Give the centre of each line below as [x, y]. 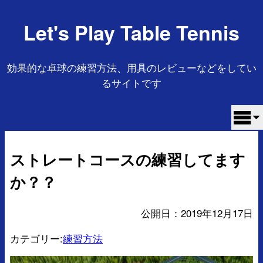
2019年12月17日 [217, 213]
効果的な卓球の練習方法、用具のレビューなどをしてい [131, 67]
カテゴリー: [36, 238]
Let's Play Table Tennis [131, 32]
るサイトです [131, 82]
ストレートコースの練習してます [128, 159]
